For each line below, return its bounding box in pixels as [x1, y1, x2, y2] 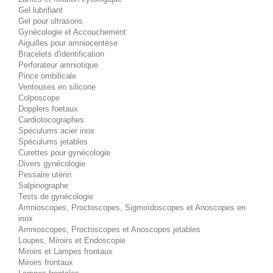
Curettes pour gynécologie [18, 147, 110, 157]
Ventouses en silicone [18, 82, 96, 91]
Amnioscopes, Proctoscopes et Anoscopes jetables [18, 224, 200, 234]
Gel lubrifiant [18, 5, 63, 15]
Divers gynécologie [18, 158, 85, 168]
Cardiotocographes [18, 115, 84, 124]
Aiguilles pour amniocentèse [18, 38, 118, 48]
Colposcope [18, 93, 60, 102]
